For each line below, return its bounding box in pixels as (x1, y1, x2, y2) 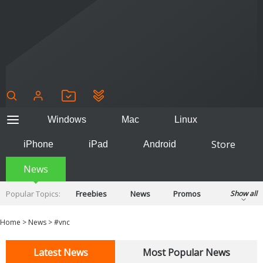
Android (143, 139, 176, 149)
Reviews (76, 198, 106, 210)
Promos (173, 188, 201, 199)
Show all (230, 188, 257, 198)
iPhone (23, 139, 53, 149)
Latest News (33, 245, 88, 259)
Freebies (76, 188, 107, 199)
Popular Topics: (6, 188, 60, 199)
